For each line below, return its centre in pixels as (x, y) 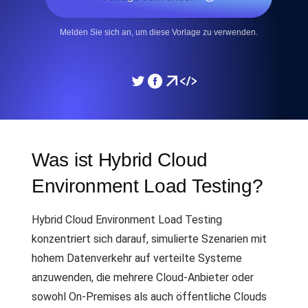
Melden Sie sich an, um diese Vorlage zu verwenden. (158, 32)
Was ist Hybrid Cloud (120, 160)
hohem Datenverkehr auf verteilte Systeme (137, 258)
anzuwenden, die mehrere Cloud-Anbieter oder (143, 277)
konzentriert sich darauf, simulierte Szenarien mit (149, 239)
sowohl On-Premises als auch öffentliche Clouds (149, 297)
